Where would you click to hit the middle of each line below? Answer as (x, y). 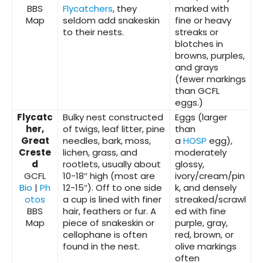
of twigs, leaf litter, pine (114, 129)
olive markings (206, 247)
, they (125, 9)
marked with (202, 9)
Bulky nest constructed (113, 117)
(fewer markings (210, 79)
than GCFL (197, 91)
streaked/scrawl (210, 200)
